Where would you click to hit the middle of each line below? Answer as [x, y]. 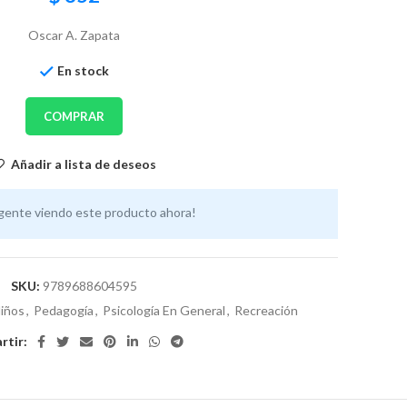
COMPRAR [74, 117]
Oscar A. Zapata [74, 35]
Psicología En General [164, 310]
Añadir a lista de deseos [83, 164]
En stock [83, 70]
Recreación [266, 310]
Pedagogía [64, 310]
